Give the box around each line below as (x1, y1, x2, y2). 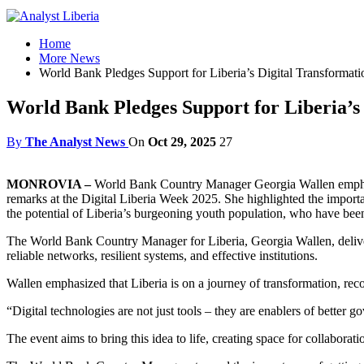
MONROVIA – (6, 176, 94, 191)
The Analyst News (25, 134, 125, 149)
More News (39, 51, 100, 65)
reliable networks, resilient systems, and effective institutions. (6, 248, 318, 262)
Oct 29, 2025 (148, 134, 216, 149)
